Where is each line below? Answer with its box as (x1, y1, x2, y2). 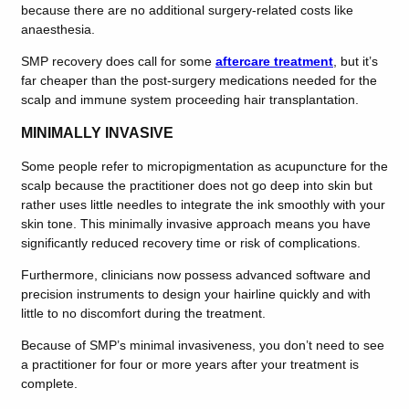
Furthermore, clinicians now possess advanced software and (21, 267, 371, 282)
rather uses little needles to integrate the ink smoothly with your (21, 196, 385, 212)
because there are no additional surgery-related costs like (21, 2, 353, 17)
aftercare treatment (215, 53, 333, 68)
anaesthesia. (21, 21, 95, 37)
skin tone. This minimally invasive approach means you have (21, 215, 371, 231)
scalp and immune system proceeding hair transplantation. (21, 91, 362, 107)
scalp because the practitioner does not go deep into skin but (21, 177, 372, 193)
